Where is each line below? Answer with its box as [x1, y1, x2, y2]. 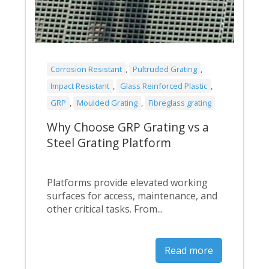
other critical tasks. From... [47, 202, 163, 216]
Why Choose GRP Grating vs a [47, 118, 210, 135]
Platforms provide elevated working [47, 175, 208, 189]
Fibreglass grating [148, 97, 212, 108]
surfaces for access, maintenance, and [47, 189, 218, 202]
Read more [164, 244, 213, 258]
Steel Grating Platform [47, 134, 172, 151]
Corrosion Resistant [50, 63, 122, 74]
